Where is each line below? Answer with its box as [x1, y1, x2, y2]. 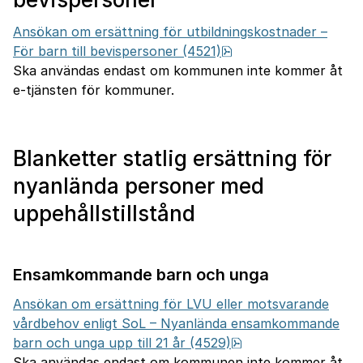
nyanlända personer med [13, 173, 264, 199]
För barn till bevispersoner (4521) [13, 43, 221, 59]
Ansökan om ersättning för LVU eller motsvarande [13, 296, 329, 312]
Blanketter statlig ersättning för [13, 146, 331, 171]
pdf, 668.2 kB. [241, 334, 328, 350]
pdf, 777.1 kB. [232, 42, 314, 58]
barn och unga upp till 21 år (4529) [13, 335, 231, 351]
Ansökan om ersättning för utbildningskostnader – [13, 23, 327, 40]
